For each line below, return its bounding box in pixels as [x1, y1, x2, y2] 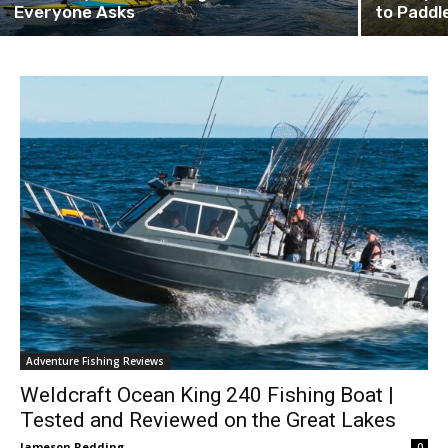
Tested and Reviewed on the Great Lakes [20, 407, 396, 432]
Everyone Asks [14, 2, 135, 22]
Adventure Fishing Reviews [26, 353, 164, 368]
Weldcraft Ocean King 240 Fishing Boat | [20, 382, 394, 407]
